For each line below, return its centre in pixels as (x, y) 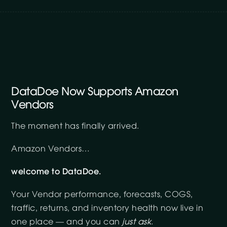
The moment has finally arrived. (75, 126)
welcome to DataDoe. (56, 172)
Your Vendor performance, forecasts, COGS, (102, 195)
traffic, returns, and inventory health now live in (107, 208)
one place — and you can (67, 222)
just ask (137, 222)
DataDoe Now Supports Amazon (95, 92)
